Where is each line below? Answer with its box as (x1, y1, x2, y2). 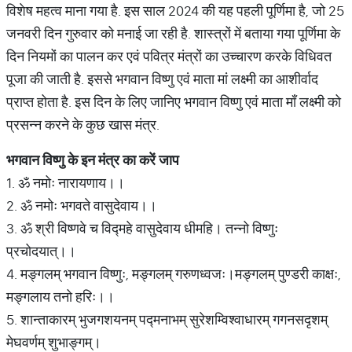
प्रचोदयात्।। (6, 242, 76, 260)
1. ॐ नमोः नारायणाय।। (6, 174, 125, 192)
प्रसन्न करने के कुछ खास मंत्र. (6, 115, 159, 134)
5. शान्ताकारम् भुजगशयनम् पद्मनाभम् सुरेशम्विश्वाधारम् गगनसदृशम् (6, 310, 328, 328)
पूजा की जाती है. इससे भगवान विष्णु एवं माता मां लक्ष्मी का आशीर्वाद (6, 70, 318, 88)
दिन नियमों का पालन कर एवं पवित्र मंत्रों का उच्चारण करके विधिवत (6, 47, 332, 65)
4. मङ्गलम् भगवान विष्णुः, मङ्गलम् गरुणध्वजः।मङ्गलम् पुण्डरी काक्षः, (6, 265, 341, 283)
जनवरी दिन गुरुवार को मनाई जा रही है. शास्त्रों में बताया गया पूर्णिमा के (6, 24, 340, 42)
